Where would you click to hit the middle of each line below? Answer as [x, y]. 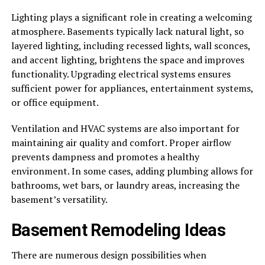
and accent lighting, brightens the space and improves [127, 60]
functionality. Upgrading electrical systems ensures [121, 74]
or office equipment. [55, 103]
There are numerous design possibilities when [109, 255]
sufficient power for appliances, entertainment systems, [132, 88]
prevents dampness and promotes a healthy [105, 157]
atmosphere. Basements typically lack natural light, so [127, 32]
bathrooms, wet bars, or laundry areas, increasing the [125, 185]
